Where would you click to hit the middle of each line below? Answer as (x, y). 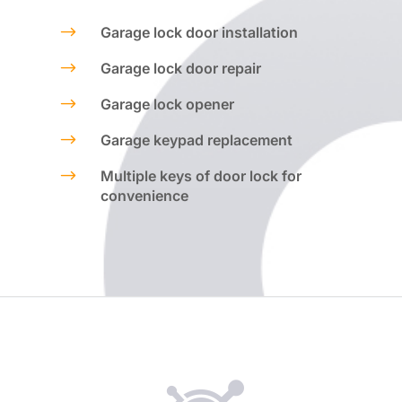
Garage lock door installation (199, 32)
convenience (144, 195)
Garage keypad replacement (196, 140)
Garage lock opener (167, 104)
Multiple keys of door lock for (201, 175)
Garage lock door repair (180, 68)
